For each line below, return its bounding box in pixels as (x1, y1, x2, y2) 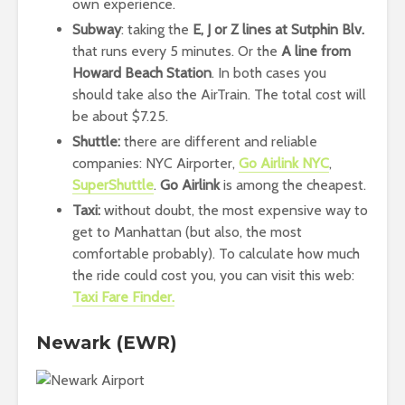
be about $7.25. (72, 107, 168, 125)
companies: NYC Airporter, (72, 154, 239, 172)
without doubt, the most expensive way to (100, 201, 368, 219)
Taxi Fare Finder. (72, 287, 174, 306)
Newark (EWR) (36, 331, 177, 353)
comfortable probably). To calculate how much (72, 244, 360, 262)
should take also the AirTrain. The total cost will (72, 85, 366, 103)
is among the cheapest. (220, 175, 366, 193)
